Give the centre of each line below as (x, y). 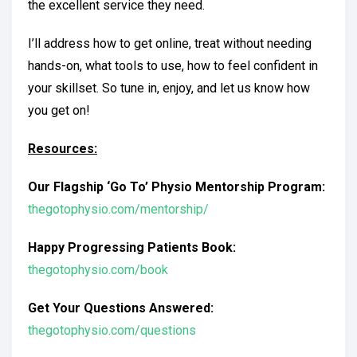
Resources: (63, 149)
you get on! (59, 110)
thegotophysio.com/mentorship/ (118, 209)
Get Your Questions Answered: (121, 308)
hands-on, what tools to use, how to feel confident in (173, 66)
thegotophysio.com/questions (112, 330)
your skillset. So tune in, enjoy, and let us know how (169, 88)
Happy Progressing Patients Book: (132, 247)
